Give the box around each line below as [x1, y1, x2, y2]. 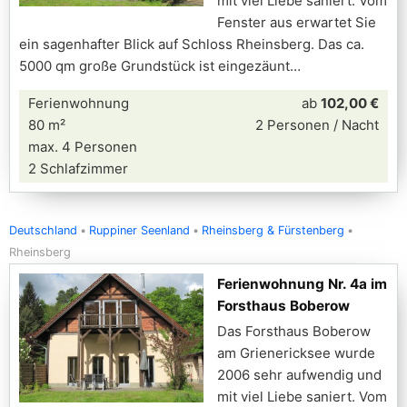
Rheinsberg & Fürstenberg [202, 223, 344, 237]
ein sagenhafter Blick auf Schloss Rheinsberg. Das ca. [19, 35, 364, 53]
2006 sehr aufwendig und [217, 366, 382, 383]
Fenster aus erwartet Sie [217, 14, 376, 31]
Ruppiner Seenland [89, 223, 190, 237]
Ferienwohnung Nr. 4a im [217, 275, 387, 293]
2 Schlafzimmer [28, 160, 128, 177]
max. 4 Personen [28, 138, 137, 155]
